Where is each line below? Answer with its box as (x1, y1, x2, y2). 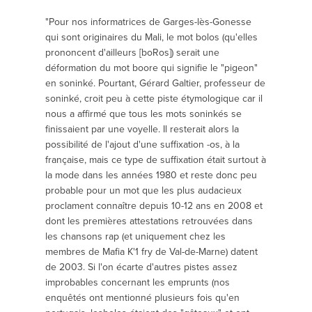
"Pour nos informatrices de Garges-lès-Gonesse (45, 15, 251, 29)
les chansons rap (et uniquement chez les (45, 229, 226, 244)
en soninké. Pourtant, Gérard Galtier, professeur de (45, 76, 265, 91)
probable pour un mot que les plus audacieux (45, 183, 242, 198)
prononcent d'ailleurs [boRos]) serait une (45, 45, 219, 60)
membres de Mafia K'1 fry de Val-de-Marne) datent (45, 244, 258, 259)
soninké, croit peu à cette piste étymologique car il (45, 91, 263, 106)
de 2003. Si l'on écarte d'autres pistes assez (45, 260, 237, 274)
